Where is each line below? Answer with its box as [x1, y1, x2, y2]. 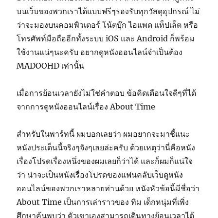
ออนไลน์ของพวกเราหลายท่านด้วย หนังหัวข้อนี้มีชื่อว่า [17, 183, 200, 193]
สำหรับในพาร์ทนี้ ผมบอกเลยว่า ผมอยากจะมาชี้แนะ [17, 128, 190, 139]
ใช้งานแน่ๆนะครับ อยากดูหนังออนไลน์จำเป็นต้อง [17, 47, 183, 57]
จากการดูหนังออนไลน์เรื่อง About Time [17, 101, 156, 111]
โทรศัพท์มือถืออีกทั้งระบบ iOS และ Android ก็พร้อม [17, 33, 195, 43]
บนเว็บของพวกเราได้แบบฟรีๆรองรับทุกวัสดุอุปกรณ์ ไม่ [17, 6, 200, 16]
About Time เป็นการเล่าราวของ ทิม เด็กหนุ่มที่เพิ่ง [17, 197, 189, 207]
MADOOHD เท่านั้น [17, 60, 85, 71]
